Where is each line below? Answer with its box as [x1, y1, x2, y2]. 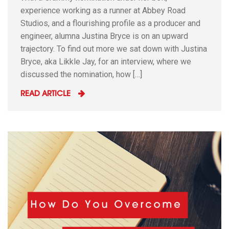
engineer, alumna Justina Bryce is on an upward [20, 31, 188, 41]
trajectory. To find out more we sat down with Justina [20, 44, 207, 54]
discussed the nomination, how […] [20, 70, 142, 79]
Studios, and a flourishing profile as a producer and [20, 18, 200, 28]
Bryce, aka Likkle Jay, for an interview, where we [20, 57, 191, 66]
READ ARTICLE [20, 90, 71, 98]
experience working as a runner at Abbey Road [20, 6, 186, 15]
